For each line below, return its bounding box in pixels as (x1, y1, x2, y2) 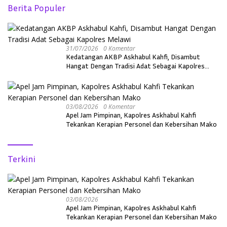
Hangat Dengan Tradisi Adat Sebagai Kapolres (66, 61, 205, 70)
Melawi (66, 70, 87, 80)
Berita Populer (8, 2, 65, 14)
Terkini (8, 153, 35, 165)
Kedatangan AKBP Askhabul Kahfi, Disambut (66, 52, 200, 61)
